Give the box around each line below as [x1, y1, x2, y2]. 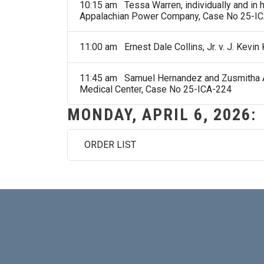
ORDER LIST [80, 139, 136, 151]
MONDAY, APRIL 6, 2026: [67, 104, 256, 124]
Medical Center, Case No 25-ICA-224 [80, 83, 232, 95]
